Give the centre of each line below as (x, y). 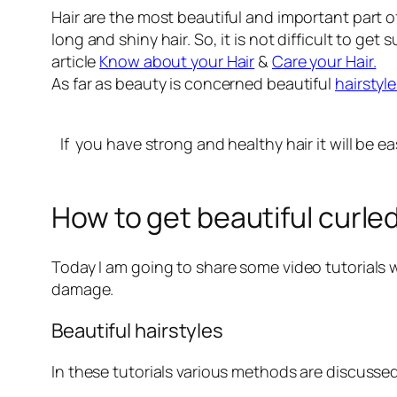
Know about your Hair (177, 62)
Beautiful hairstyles (137, 331)
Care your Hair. (324, 62)
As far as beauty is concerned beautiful (193, 84)
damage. (83, 289)
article (76, 62)
